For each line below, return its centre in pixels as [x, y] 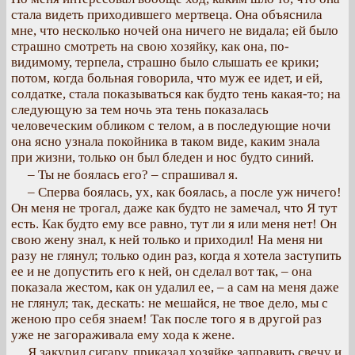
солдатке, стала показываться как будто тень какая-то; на [176, 94]
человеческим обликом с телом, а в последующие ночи [171, 126]
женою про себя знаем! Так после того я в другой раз [166, 319]
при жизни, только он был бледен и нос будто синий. [162, 157]
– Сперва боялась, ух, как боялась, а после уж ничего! [185, 192]
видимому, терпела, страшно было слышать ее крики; [165, 62]
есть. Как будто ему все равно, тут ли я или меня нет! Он [174, 224]
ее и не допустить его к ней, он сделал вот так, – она [162, 271]
